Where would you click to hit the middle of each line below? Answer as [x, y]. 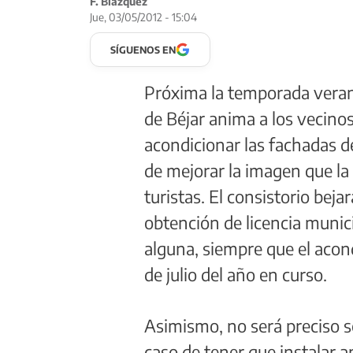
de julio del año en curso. [236, 274]
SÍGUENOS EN [143, 49]
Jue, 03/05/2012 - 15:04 [143, 17]
